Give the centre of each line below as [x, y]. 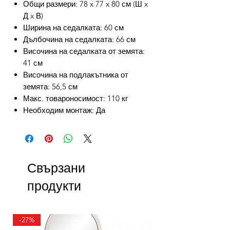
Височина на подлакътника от [76, 75]
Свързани [56, 168]
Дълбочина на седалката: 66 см [79, 40]
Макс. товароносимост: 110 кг [75, 99]
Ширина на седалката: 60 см [73, 28]
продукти [54, 186]
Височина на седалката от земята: [84, 51]
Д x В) [33, 16]
